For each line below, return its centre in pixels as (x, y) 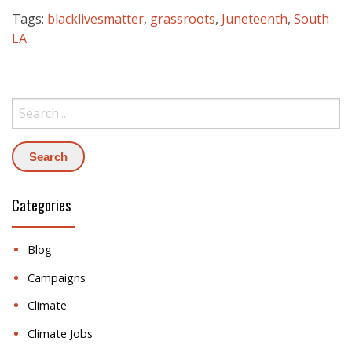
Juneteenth (255, 18)
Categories (41, 205)
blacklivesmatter (95, 18)
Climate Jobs (60, 334)
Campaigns (57, 277)
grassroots (183, 18)
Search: (31, 82)
